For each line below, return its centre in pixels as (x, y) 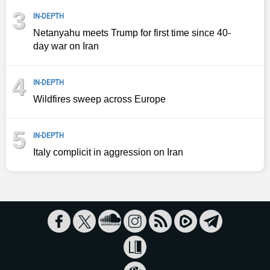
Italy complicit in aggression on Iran (108, 152)
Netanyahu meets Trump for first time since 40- (132, 33)
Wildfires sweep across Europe (99, 99)
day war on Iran (66, 46)
